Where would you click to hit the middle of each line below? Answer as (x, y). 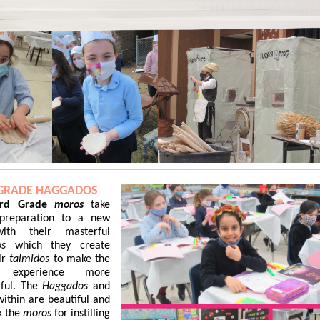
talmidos (30, 259)
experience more (61, 273)
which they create (58, 246)
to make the (80, 259)
